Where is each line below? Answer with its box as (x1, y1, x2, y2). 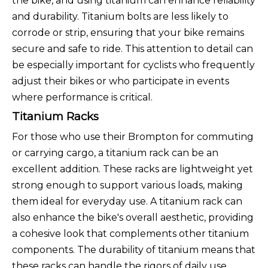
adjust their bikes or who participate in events (12, 75, 229, 87)
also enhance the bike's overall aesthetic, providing (12, 212, 254, 224)
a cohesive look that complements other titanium (12, 228, 249, 240)
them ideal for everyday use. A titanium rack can (12, 196, 242, 208)
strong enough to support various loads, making (12, 179, 243, 191)
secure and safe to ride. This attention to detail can (12, 43, 253, 55)
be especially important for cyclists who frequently (12, 59, 255, 71)
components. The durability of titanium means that (12, 244, 255, 256)
